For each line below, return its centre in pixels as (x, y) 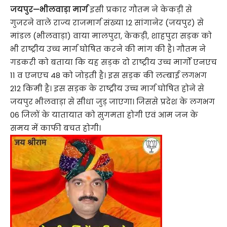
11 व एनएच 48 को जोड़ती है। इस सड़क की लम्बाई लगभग (108, 75)
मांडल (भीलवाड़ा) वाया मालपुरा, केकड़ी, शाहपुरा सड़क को (111, 36)
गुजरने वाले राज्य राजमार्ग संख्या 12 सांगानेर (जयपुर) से (107, 23)
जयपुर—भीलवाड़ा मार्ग (49, 10)
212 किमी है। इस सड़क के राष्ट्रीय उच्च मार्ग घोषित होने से (107, 89)
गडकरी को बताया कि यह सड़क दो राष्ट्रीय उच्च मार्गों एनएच (113, 62)
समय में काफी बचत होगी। (55, 128)
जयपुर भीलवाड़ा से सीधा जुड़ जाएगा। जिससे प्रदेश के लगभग (112, 102)
